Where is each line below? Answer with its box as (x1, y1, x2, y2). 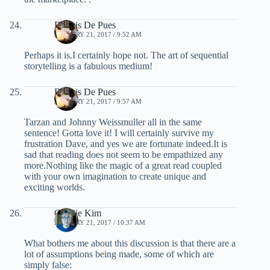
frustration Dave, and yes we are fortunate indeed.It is (24, 139, 227, 149)
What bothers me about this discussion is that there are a (24, 238, 236, 249)
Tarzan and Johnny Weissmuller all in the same (24, 117, 202, 128)
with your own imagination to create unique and (24, 171, 206, 182)
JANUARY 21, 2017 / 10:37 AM (54, 219, 145, 227)
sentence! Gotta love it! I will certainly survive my (24, 128, 214, 139)
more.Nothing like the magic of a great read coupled (24, 160, 222, 171)
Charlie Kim (54, 208, 101, 219)
